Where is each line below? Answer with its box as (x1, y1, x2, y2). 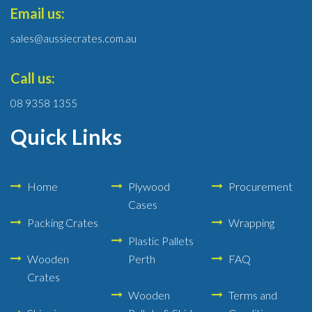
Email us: (10, 5, 65, 22)
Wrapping (228, 216, 275, 230)
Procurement (228, 180, 293, 194)
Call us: (10, 70, 55, 87)
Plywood (127, 180, 170, 194)
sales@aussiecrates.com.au (10, 32, 136, 45)
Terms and (228, 288, 278, 302)
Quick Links (10, 124, 122, 150)
